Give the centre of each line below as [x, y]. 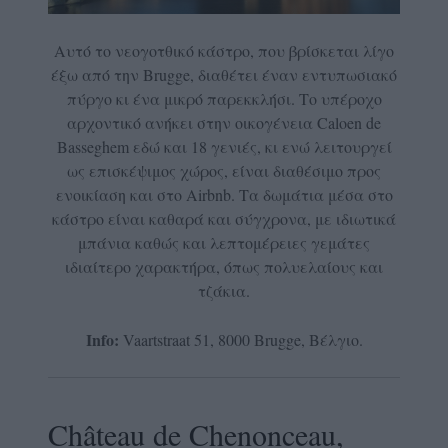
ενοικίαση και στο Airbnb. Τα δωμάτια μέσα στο [224, 195]
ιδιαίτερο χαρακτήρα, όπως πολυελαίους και [224, 267]
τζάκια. [224, 291]
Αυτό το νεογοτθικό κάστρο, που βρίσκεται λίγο [224, 51]
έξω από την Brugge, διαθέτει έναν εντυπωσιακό [224, 75]
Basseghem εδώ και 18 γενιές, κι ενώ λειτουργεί [224, 147]
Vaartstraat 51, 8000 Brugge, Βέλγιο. [240, 340]
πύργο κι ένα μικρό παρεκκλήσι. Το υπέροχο [224, 99]
